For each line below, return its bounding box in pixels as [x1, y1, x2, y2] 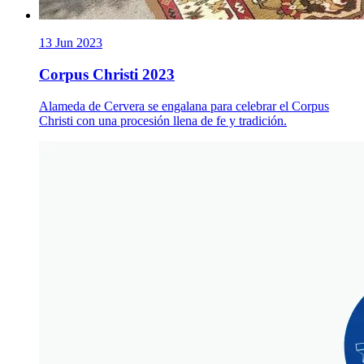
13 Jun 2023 [39, 36, 102, 50]
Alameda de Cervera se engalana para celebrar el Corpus [39, 98, 329, 113]
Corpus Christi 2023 [39, 65, 175, 83]
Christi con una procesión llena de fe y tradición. [39, 113, 287, 128]
